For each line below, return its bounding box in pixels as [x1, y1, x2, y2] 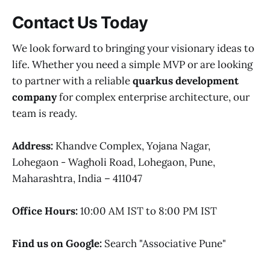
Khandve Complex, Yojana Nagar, [53, 139, 210, 152]
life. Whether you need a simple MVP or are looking [12, 57, 253, 71]
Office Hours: [12, 204, 78, 218]
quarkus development [133, 74, 239, 87]
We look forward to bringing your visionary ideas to [12, 41, 254, 55]
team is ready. [12, 106, 77, 120]
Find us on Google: [12, 237, 102, 251]
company [12, 90, 57, 104]
